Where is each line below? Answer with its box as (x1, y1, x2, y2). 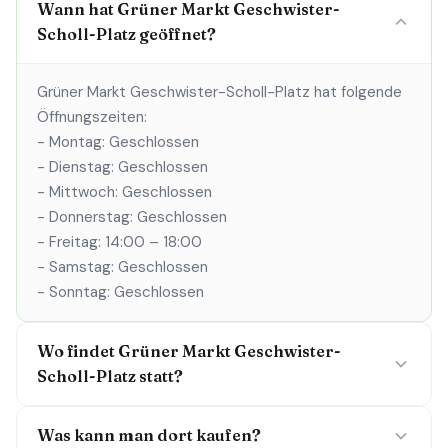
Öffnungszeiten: (37, 107, 147, 127)
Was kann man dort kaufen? (37, 425, 261, 445)
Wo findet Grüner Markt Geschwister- (37, 341, 341, 361)
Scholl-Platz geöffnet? (37, 24, 216, 44)
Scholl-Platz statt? (37, 366, 183, 386)
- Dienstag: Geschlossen (37, 157, 208, 177)
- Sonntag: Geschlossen (37, 282, 204, 302)
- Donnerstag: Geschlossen (37, 207, 227, 227)
